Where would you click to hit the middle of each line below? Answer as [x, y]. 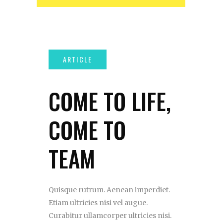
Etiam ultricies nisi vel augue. [98, 203]
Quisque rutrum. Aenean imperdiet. [109, 190]
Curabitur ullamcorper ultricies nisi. [110, 216]
